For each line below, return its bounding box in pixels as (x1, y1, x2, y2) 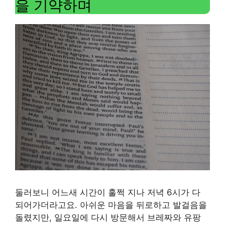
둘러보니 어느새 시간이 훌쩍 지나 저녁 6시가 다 (15, 187, 200, 197)
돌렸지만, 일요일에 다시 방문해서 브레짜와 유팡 (15, 212, 201, 222)
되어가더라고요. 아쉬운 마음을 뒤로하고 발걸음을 (15, 200, 207, 210)
